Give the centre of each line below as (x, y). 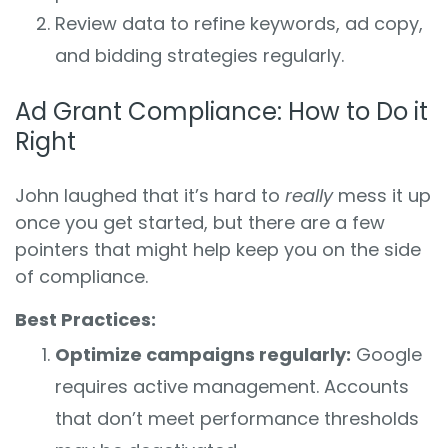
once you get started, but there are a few (200, 223)
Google (386, 355)
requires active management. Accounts (232, 387)
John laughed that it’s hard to (150, 196)
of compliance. (81, 277)
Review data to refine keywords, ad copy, (239, 24)
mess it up (382, 196)
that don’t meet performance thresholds (237, 419)
